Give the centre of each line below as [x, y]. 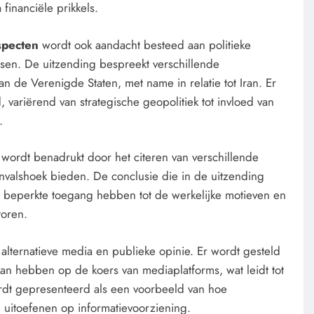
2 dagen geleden [150, 186]
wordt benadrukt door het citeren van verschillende [130, 157]
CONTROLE [127, 110]
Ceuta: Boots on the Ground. [186, 164]
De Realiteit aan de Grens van [189, 145]
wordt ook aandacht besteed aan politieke [146, 45]
